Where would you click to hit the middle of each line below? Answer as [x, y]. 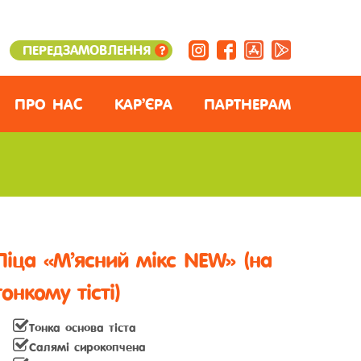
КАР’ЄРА [143, 105]
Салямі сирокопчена [87, 348]
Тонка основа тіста [83, 328]
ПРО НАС [49, 105]
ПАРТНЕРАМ [247, 105]
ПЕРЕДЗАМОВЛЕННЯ [87, 50]
